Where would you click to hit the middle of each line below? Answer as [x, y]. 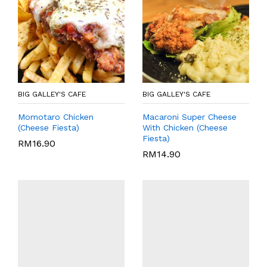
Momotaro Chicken [56, 117]
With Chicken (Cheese [185, 127]
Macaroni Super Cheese [190, 117]
